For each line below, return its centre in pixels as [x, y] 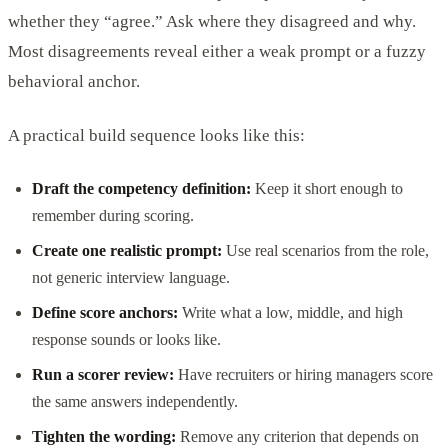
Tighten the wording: [104, 436]
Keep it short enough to [327, 188]
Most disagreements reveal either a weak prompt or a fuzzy [217, 51]
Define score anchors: [105, 312]
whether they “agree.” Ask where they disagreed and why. [212, 21]
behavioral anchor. [74, 81]
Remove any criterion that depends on [297, 436]
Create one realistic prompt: [127, 250]
